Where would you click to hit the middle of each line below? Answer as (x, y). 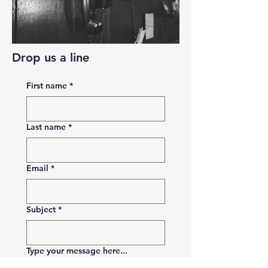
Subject (41, 209)
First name (47, 86)
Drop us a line (51, 57)
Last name (46, 127)
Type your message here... (77, 251)
